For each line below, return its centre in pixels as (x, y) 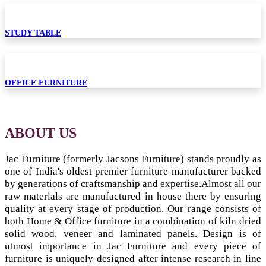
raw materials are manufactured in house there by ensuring (133, 197)
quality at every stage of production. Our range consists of (133, 209)
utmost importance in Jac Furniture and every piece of (133, 246)
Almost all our (231, 184)
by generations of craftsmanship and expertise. (103, 184)
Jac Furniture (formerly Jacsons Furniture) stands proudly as (133, 159)
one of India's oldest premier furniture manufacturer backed (133, 172)
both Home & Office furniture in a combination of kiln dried (133, 221)
